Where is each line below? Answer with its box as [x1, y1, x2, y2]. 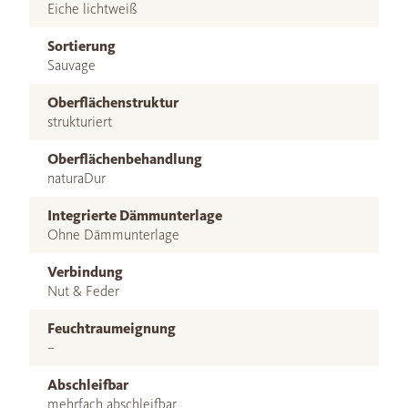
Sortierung [47, 36, 116, 55]
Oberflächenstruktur [47, 93, 178, 111]
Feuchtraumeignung [47, 319, 176, 337]
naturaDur [47, 168, 106, 187]
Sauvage [47, 56, 96, 74]
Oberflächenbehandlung [47, 149, 202, 168]
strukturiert [47, 112, 112, 130]
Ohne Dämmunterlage [47, 225, 179, 243]
